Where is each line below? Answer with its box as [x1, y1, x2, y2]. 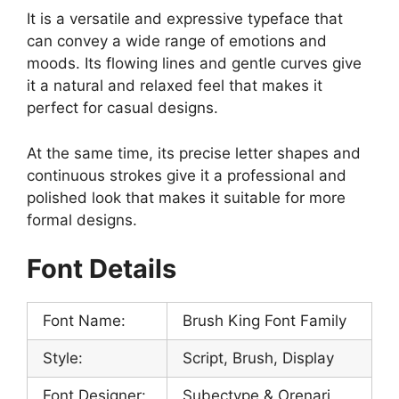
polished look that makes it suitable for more [27, 188, 346, 207]
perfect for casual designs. [27, 99, 218, 118]
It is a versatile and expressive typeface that [27, 10, 343, 28]
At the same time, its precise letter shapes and [27, 143, 361, 162]
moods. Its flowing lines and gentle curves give [27, 54, 362, 73]
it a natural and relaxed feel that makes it [27, 77, 322, 95]
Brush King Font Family [183, 312, 346, 330]
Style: [43, 349, 83, 368]
